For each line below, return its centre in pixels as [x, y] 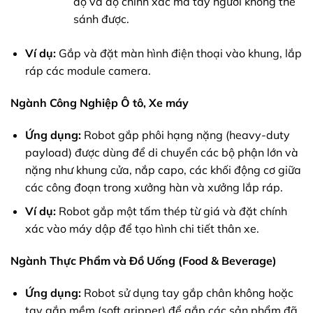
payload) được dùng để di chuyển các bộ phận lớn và [161, 152]
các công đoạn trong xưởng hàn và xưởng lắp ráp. [154, 187]
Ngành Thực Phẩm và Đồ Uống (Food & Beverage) [144, 261]
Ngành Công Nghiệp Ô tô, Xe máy [100, 102]
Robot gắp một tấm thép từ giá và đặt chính [171, 211]
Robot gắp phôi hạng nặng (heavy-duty [185, 134]
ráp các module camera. [88, 71]
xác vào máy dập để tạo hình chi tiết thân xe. [142, 229]
